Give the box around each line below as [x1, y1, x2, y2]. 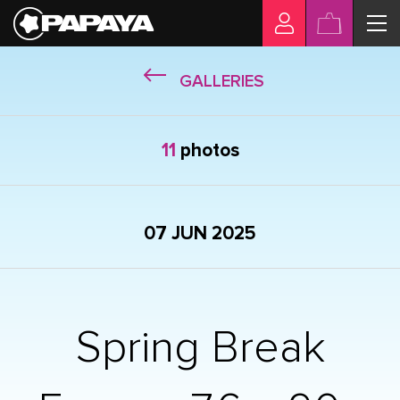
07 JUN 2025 [144, 224, 256, 243]
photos [175, 141, 239, 160]
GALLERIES [179, 73, 264, 90]
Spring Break [75, 326, 325, 371]
